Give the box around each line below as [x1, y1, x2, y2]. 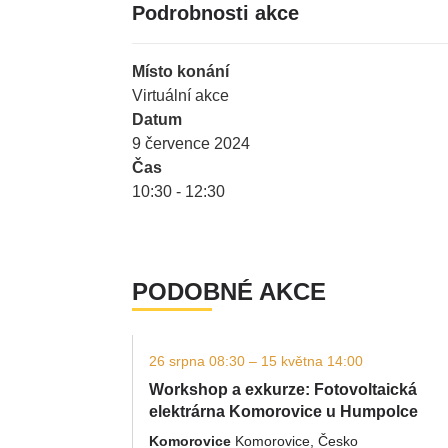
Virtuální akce [132, 87, 229, 104]
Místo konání [132, 63, 229, 80]
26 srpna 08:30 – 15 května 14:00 [149, 353, 363, 369]
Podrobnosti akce [132, 2, 299, 24]
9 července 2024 [132, 135, 250, 152]
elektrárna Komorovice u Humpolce [149, 403, 418, 420]
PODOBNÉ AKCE [132, 278, 326, 305]
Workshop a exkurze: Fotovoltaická [149, 381, 417, 398]
